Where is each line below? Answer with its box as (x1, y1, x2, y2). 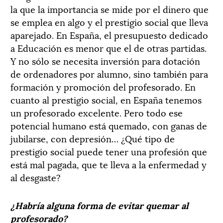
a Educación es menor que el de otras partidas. (10, 40, 207, 54)
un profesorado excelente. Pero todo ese (10, 105, 183, 119)
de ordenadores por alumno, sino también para (10, 66, 208, 80)
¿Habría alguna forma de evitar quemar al (10, 198, 189, 212)
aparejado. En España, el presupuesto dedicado (10, 27, 208, 41)
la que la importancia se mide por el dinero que (10, 1, 209, 15)
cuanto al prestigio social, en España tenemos (10, 92, 202, 106)
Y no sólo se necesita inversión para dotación (10, 53, 200, 67)
